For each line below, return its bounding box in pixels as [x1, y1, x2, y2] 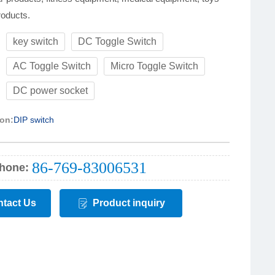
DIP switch [14, 115, 55, 125]
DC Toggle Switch [78, 36, 157, 47]
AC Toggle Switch [13, 61, 91, 71]
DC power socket [13, 85, 88, 96]
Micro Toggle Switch [110, 61, 199, 71]
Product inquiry [93, 197, 166, 208]
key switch [13, 36, 59, 47]
